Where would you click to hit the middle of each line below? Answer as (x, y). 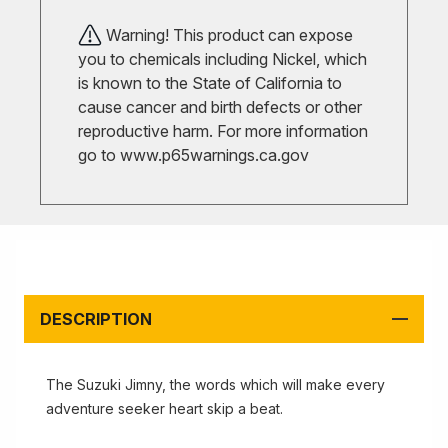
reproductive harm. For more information (223, 131)
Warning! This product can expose (227, 35)
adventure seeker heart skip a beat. (164, 408)
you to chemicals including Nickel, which (222, 59)
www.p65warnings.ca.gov (214, 155)
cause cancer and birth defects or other (220, 107)
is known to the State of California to (210, 83)
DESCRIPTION (96, 319)
